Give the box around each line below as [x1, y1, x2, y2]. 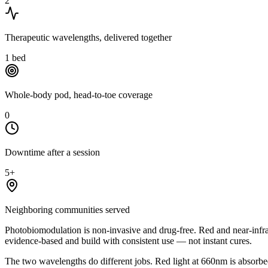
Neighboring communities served [5, 204, 130, 215]
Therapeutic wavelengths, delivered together [5, 32, 172, 42]
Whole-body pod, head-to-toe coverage [5, 89, 153, 100]
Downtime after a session [5, 147, 100, 157]
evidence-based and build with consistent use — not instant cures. [5, 235, 252, 246]
